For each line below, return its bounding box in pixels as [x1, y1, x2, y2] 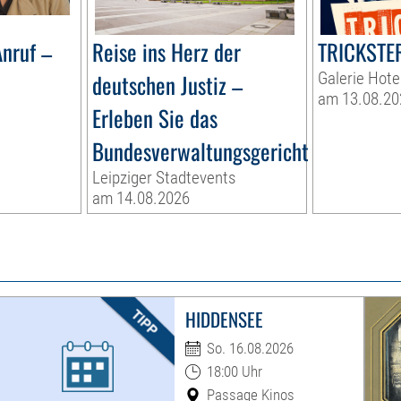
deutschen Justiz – [92, 68, 243, 102]
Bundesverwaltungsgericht [92, 134, 310, 168]
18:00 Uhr [206, 363, 262, 381]
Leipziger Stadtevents [92, 167, 236, 189]
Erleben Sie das [92, 101, 218, 135]
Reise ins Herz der [92, 35, 242, 69]
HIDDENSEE [184, 305, 263, 334]
